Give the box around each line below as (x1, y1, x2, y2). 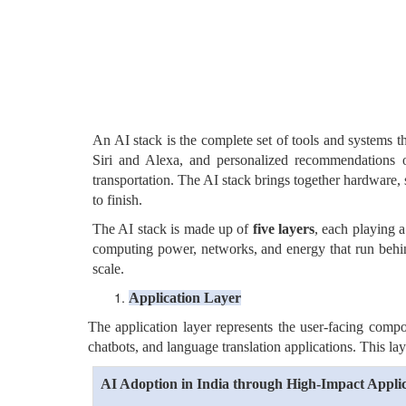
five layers (252, 221, 315, 237)
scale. (92, 261, 124, 276)
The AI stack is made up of (92, 221, 253, 237)
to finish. (92, 192, 142, 208)
